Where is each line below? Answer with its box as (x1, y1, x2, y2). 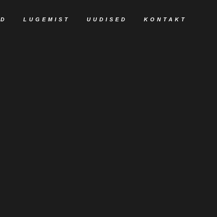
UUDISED (87, 16, 127, 22)
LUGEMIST (23, 16, 70, 22)
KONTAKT (144, 16, 187, 22)
